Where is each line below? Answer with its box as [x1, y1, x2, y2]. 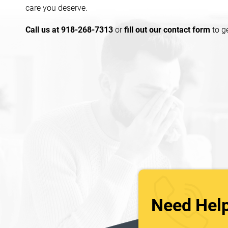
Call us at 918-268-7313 [25, 25, 113, 35]
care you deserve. [25, 3, 88, 13]
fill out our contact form [124, 25, 210, 35]
